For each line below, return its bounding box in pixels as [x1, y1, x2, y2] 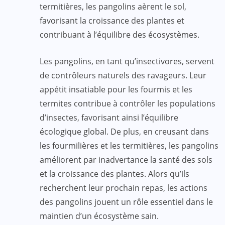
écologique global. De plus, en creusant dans [40, 126, 209, 137]
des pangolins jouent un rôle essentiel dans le [40, 196, 213, 207]
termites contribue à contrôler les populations [40, 97, 215, 109]
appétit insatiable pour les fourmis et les [40, 83, 192, 95]
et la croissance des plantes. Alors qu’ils [40, 168, 189, 179]
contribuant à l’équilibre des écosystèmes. [40, 29, 199, 40]
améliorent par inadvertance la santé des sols [40, 154, 212, 165]
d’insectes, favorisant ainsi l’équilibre [40, 111, 178, 123]
